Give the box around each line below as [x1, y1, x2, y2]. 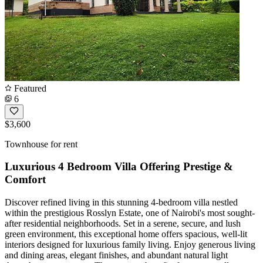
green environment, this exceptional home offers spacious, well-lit [5, 229, 247, 240]
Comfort [5, 173, 46, 186]
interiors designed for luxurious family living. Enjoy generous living [5, 240, 255, 250]
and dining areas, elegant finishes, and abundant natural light [5, 250, 228, 261]
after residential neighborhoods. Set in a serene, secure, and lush [5, 218, 241, 229]
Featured [12, 83, 46, 93]
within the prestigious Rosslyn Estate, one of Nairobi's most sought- [5, 208, 255, 218]
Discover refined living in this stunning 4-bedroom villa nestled [5, 197, 238, 208]
